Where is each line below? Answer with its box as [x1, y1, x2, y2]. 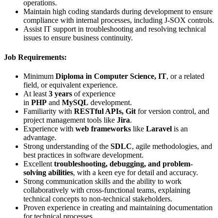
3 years [49, 89, 72, 98]
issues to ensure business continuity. [23, 34, 133, 42]
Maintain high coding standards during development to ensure [23, 7, 213, 16]
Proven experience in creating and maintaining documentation [23, 203, 213, 212]
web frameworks [75, 124, 131, 133]
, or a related [166, 72, 204, 80]
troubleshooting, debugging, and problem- [54, 159, 193, 168]
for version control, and [136, 107, 209, 115]
